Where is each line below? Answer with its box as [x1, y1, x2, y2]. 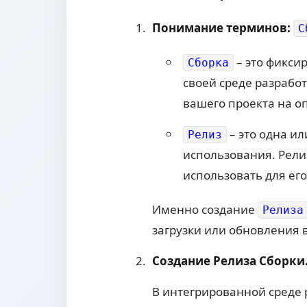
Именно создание [152, 201, 258, 218]
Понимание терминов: [152, 20, 293, 36]
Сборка [188, 56, 229, 70]
